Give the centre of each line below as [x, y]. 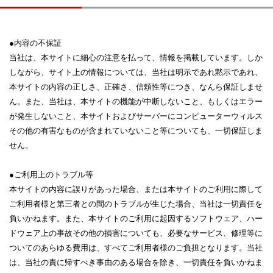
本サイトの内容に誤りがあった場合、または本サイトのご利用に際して [136, 189]
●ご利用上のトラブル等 [51, 175]
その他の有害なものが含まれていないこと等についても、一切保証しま [136, 131]
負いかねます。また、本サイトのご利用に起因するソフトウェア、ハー [136, 218]
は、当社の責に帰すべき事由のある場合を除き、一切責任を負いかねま [136, 262]
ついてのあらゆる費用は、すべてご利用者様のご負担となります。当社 [136, 248]
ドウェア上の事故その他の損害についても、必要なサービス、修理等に [136, 233]
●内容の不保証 [35, 43]
